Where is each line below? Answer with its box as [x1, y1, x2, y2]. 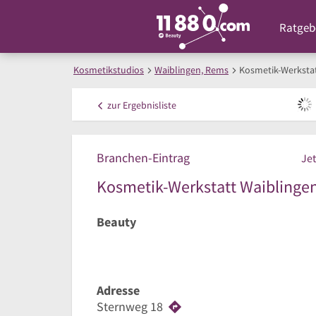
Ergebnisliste [121, 99, 176, 111]
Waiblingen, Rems [154, 63, 229, 76]
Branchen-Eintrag [97, 150, 190, 166]
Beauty [97, 214, 136, 230]
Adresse [97, 282, 140, 299]
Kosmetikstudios [73, 63, 144, 76]
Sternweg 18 [97, 298, 163, 315]
